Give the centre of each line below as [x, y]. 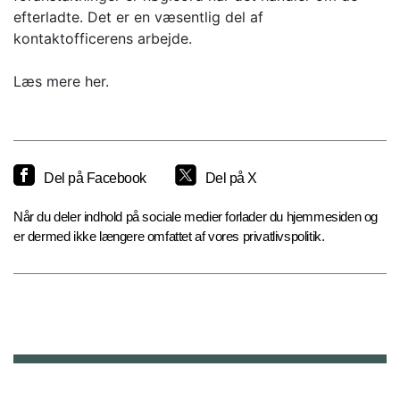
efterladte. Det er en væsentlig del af [138, 17]
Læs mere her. [61, 82]
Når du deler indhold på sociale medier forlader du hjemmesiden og [196, 217]
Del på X [231, 179]
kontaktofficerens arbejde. [103, 39]
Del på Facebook [95, 179]
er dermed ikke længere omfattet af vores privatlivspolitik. [169, 237]
